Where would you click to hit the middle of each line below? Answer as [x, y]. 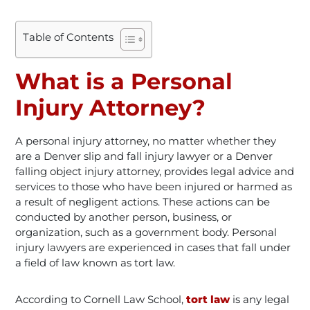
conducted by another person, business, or [124, 217]
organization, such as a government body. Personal [146, 232]
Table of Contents [69, 37]
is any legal [260, 299]
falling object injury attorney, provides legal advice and [155, 171]
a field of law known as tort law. [95, 262]
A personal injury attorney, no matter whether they [146, 140]
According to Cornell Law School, [101, 299]
